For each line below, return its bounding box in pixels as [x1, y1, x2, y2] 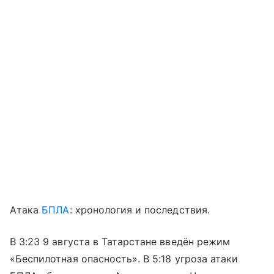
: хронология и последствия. [69, 204, 210, 217]
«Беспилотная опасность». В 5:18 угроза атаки [10, 253, 239, 265]
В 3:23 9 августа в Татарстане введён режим [10, 235, 231, 248]
